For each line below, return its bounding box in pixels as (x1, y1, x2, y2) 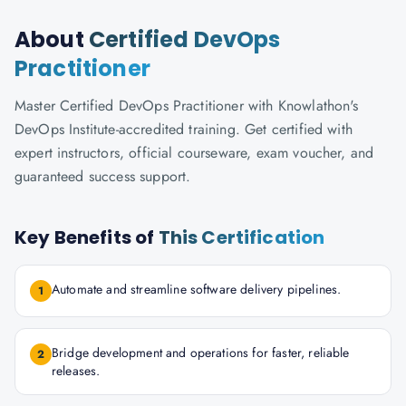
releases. (52, 362, 101, 380)
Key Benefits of (14, 225, 159, 250)
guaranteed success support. (14, 166, 191, 187)
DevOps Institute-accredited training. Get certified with (14, 119, 353, 140)
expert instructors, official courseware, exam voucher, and (14, 142, 374, 163)
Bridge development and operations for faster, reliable (52, 343, 350, 362)
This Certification (158, 225, 325, 250)
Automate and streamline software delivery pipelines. (52, 280, 342, 298)
